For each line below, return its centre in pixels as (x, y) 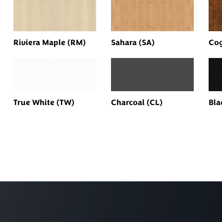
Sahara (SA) (133, 42)
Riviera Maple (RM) (50, 42)
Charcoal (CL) (137, 102)
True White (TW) (44, 102)
